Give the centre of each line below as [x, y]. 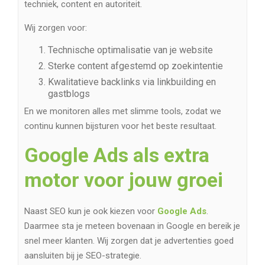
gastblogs [69, 94]
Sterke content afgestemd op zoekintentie [135, 66]
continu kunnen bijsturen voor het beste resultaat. [120, 126]
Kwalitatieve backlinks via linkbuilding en [132, 82]
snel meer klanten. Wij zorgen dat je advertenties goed [129, 241]
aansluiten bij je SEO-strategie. [83, 256]
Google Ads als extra [117, 155]
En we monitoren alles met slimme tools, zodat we [123, 112]
